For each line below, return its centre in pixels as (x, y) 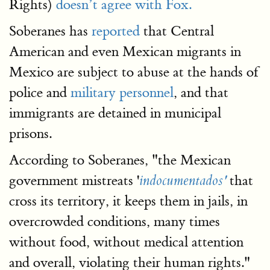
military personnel (122, 93)
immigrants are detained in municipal (115, 113)
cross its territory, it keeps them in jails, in (128, 201)
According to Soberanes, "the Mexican (120, 160)
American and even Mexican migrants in (125, 52)
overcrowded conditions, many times (115, 221)
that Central (177, 31)
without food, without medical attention (126, 242)
